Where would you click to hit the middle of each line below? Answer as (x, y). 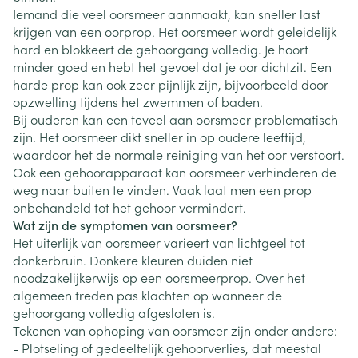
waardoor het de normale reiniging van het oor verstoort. (179, 154)
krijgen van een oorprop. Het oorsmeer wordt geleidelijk (175, 31)
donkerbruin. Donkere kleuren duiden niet (133, 260)
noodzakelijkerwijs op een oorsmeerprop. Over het (159, 277)
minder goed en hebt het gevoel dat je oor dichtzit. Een (172, 66)
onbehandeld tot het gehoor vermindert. (129, 207)
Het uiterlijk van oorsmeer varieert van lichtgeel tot (159, 242)
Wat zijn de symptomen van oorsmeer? (125, 225)
